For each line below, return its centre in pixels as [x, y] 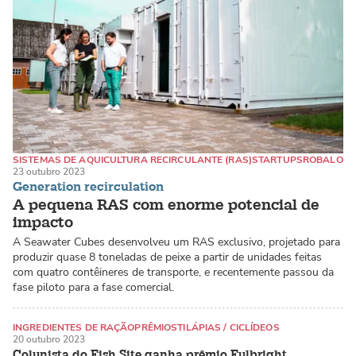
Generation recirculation [88, 187]
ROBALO [323, 160]
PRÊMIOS [156, 328]
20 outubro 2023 [49, 340]
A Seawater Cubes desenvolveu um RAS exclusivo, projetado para [176, 242]
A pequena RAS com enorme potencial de [166, 205]
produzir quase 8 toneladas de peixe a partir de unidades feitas [167, 257]
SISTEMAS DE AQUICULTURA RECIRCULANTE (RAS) [132, 160]
